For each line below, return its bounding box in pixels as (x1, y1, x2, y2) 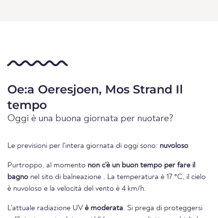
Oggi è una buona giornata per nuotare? (7, 114, 174, 124)
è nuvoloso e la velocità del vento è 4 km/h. (7, 185, 146, 193)
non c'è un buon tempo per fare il (88, 162, 195, 170)
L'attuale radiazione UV (7, 204, 85, 213)
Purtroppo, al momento (7, 162, 88, 170)
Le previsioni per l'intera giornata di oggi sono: (7, 142, 160, 150)
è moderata (85, 204, 123, 213)
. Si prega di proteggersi (123, 204, 202, 213)
